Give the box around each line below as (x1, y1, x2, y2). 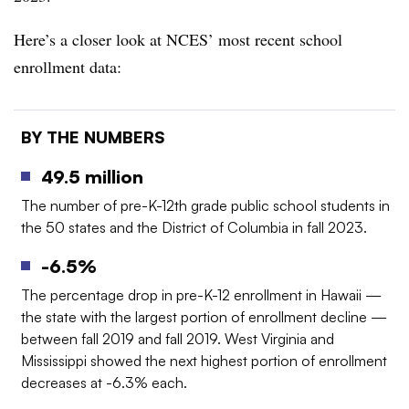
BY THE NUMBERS (21, 126, 165, 147)
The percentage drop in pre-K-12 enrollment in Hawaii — (21, 286, 382, 305)
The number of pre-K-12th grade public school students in (21, 196, 390, 215)
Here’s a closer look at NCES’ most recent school (14, 28, 342, 50)
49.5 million (41, 165, 143, 189)
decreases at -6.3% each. (21, 373, 187, 393)
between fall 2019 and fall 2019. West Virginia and (21, 330, 334, 349)
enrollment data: (14, 56, 121, 78)
